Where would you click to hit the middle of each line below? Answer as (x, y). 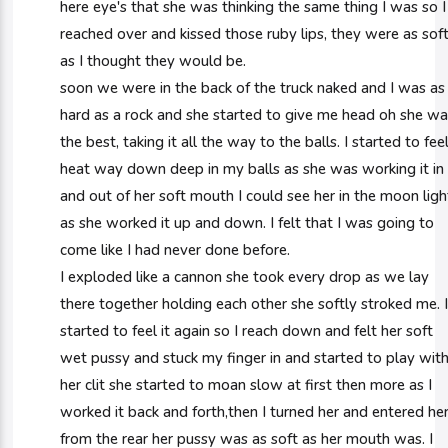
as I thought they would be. (153, 61)
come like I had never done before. (175, 250)
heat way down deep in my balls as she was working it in (252, 169)
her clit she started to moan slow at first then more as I (246, 385)
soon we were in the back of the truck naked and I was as (253, 88)
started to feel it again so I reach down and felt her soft (247, 331)
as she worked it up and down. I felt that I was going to (247, 223)
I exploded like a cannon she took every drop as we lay (245, 277)
